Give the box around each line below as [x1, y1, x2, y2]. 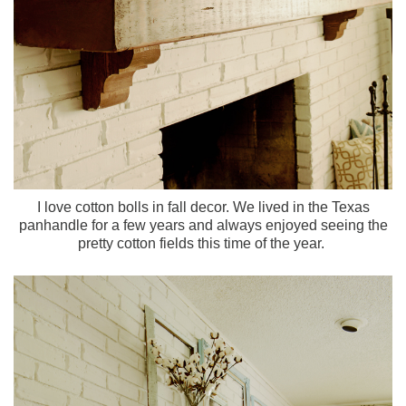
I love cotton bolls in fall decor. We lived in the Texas [36, 198, 370, 215]
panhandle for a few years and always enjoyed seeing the [18, 217, 388, 233]
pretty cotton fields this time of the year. [78, 235, 328, 251]
